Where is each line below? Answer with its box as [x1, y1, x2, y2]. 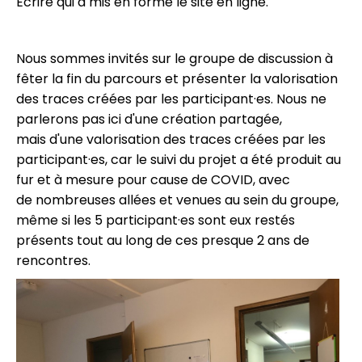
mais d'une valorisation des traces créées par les [16, 130, 326, 149]
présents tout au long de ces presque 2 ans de [16, 231, 309, 250]
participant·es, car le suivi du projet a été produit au [16, 150, 341, 169]
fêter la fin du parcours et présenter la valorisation [16, 69, 338, 88]
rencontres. [16, 251, 90, 270]
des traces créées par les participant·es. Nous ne [16, 90, 326, 108]
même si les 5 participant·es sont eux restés [16, 211, 295, 229]
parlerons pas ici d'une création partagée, [16, 110, 282, 128]
